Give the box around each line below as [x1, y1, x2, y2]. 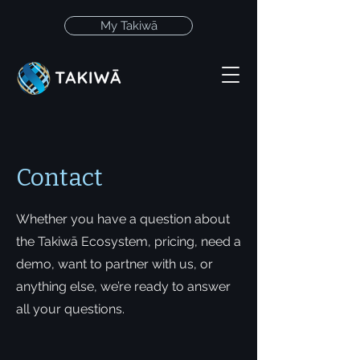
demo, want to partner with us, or [16, 256, 213, 272]
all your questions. [16, 301, 125, 317]
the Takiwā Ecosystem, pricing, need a [16, 234, 241, 249]
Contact [16, 163, 103, 192]
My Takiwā [100, 18, 157, 32]
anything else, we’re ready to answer [16, 279, 231, 294]
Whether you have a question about [16, 211, 230, 227]
